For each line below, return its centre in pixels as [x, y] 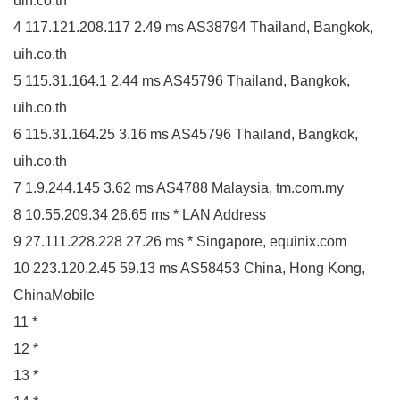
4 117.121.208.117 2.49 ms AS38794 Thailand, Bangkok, [193, 27]
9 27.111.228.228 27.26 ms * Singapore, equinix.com [180, 241]
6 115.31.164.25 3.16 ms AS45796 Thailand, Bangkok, [186, 134]
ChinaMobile [54, 295]
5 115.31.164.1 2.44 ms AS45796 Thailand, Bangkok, [182, 80]
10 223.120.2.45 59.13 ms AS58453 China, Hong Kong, [189, 268]
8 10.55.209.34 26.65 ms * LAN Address [140, 214]
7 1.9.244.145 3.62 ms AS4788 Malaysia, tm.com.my [179, 187]
